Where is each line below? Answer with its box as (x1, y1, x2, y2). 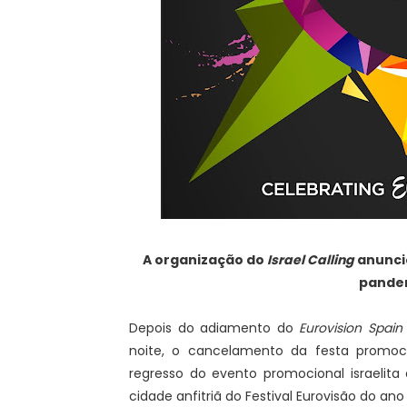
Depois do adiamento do (129, 319, 300, 337)
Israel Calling (267, 251, 354, 269)
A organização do (143, 251, 267, 269)
